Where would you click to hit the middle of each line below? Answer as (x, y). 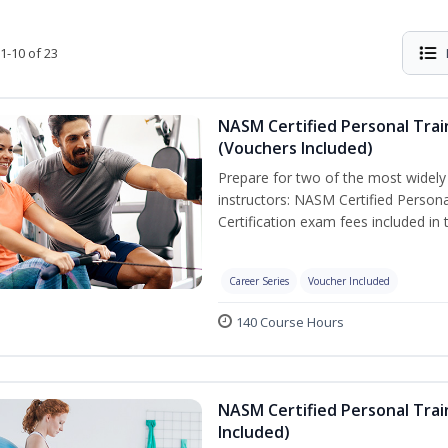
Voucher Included (349, 281)
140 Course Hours (290, 322)
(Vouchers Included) (295, 148)
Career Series (259, 281)
